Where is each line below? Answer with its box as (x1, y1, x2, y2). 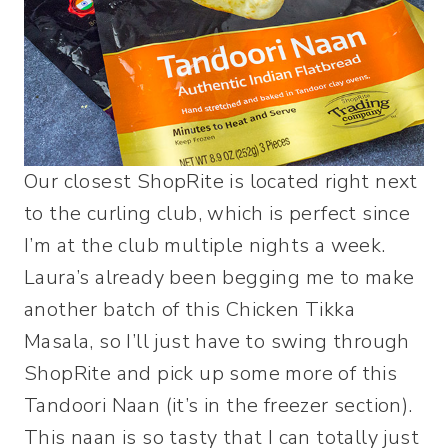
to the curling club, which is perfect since (24, 199, 411, 227)
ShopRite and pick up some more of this (24, 359, 398, 387)
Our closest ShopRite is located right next (24, 167, 418, 195)
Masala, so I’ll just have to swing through (24, 327, 410, 355)
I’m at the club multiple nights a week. (24, 231, 391, 259)
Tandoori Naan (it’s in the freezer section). (24, 391, 418, 419)
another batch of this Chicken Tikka (24, 295, 355, 323)
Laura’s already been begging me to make (24, 263, 415, 291)
